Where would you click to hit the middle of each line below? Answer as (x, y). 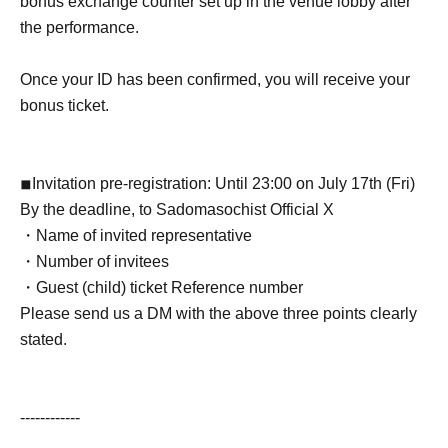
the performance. (79, 28)
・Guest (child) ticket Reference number (161, 288)
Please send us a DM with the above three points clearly (218, 314)
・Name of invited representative (136, 236)
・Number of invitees (94, 262)
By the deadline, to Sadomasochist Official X (177, 210)
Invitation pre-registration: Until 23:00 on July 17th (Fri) (223, 184)
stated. (43, 340)
